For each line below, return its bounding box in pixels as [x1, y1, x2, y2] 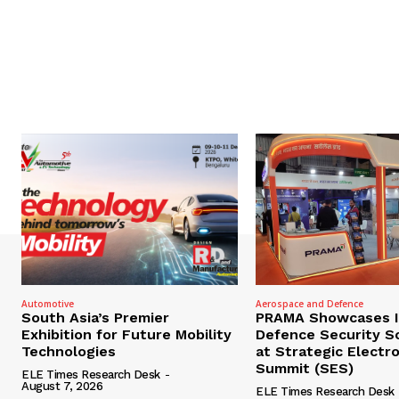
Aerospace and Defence [256, 297, 364, 311]
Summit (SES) [256, 360, 354, 378]
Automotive [21, 297, 74, 311]
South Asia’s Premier [21, 309, 169, 327]
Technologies [21, 343, 116, 361]
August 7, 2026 [21, 379, 102, 394]
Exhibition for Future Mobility [21, 326, 232, 344]
